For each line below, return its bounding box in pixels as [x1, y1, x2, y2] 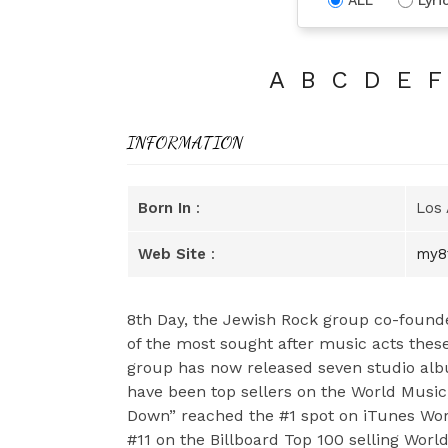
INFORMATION [127, 130, 243, 153]
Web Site [138, 244, 206, 263]
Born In [138, 198, 191, 217]
